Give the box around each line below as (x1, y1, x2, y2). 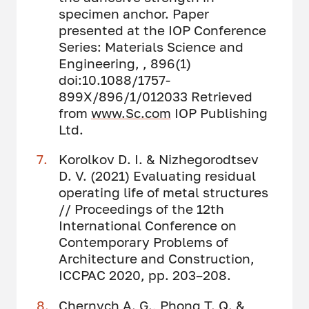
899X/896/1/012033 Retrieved (58, 88, 252, 105)
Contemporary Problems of (58, 234, 228, 250)
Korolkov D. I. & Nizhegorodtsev (58, 151, 259, 168)
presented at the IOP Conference (58, 22, 266, 39)
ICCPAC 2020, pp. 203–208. (58, 267, 231, 283)
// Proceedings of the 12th (58, 201, 224, 217)
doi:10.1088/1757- (58, 72, 170, 88)
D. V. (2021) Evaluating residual (58, 168, 256, 184)
